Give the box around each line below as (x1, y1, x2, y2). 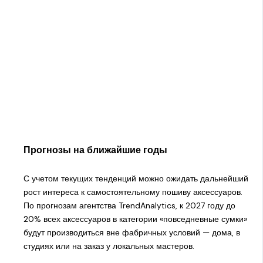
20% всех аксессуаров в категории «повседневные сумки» (23, 214, 247, 225)
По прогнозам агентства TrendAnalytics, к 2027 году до (23, 200, 235, 211)
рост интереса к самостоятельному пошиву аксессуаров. (23, 187, 242, 198)
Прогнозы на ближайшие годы (23, 143, 167, 156)
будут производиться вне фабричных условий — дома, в (23, 227, 240, 238)
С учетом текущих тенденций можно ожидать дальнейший (23, 173, 248, 184)
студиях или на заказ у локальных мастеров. (23, 241, 194, 252)
